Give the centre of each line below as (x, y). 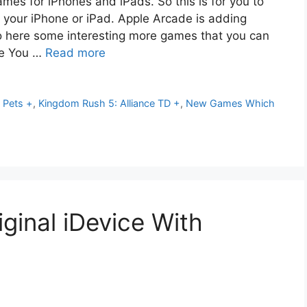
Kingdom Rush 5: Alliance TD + (110, 103)
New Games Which (231, 103)
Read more (75, 53)
